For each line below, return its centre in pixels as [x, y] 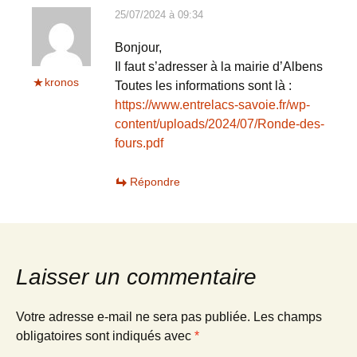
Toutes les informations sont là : [203, 86]
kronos [62, 82]
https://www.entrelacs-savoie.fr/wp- [212, 105]
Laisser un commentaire [136, 277]
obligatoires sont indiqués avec [105, 336]
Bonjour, [138, 48]
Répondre [155, 182]
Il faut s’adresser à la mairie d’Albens [219, 67]
